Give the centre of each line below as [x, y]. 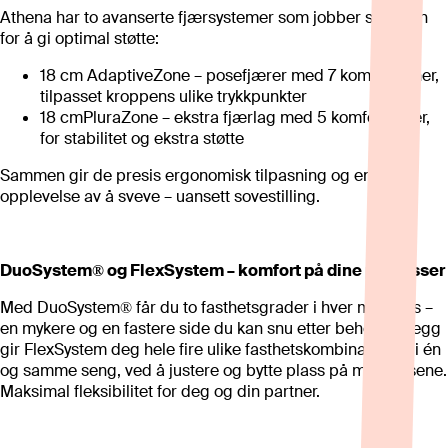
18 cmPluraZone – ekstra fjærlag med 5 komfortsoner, [235, 118]
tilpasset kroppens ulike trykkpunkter [173, 97]
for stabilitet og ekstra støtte [142, 139]
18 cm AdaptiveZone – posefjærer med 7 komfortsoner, [239, 76]
